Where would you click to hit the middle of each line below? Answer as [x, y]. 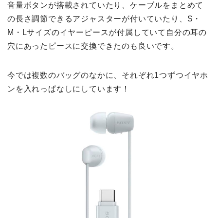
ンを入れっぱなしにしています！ [69, 89]
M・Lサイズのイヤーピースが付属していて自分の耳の [107, 33]
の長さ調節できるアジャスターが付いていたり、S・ [104, 19]
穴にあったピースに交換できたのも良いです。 [93, 46]
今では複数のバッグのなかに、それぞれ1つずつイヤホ [108, 75]
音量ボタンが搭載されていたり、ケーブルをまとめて [106, 5]
